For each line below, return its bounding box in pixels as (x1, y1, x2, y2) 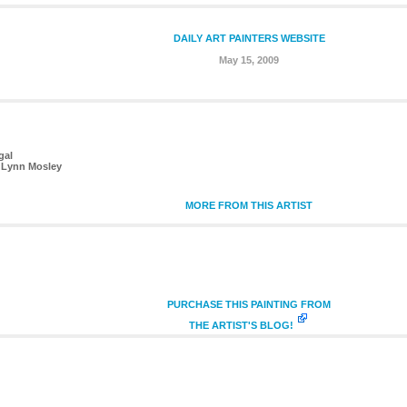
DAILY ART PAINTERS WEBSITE (173, 32, 325, 44)
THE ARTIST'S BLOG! (189, 320, 293, 331)
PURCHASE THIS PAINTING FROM (167, 299, 331, 310)
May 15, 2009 (219, 54, 279, 65)
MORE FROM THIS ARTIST (185, 199, 313, 211)
